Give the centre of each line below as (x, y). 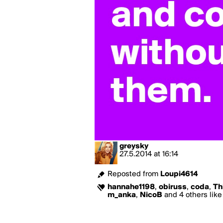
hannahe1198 (131, 187)
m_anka (122, 195)
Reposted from (134, 174)
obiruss (173, 187)
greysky (134, 146)
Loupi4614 (179, 174)
